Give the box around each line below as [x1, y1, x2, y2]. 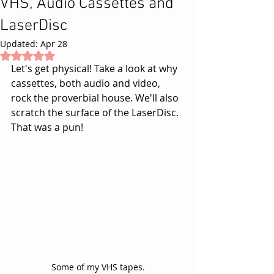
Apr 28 [40, 38, 67, 50]
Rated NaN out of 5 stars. [27, 50, 125, 60]
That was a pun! [11, 120, 86, 134]
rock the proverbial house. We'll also [11, 91, 181, 105]
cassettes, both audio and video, [11, 76, 163, 90]
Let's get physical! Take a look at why [11, 62, 180, 75]
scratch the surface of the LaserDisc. [11, 106, 181, 119]
